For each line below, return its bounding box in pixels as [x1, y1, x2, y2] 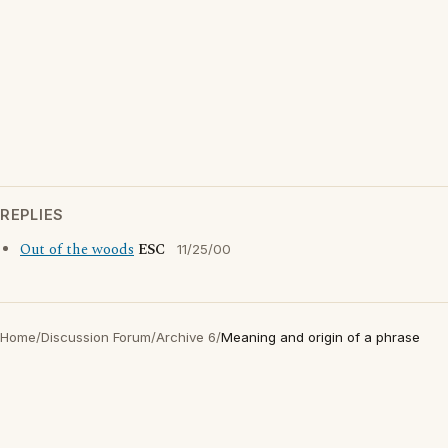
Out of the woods [20, 239, 134, 261]
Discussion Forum [41, 329, 151, 345]
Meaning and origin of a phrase [221, 329, 420, 345]
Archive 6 [156, 329, 216, 345]
